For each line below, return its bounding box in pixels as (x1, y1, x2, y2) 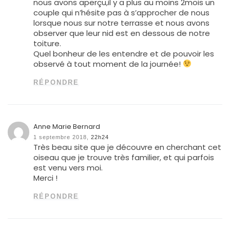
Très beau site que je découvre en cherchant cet (33, 141, 222, 152)
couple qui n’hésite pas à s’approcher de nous (33, 7, 210, 18)
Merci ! (33, 172, 58, 183)
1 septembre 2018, (33, 133, 89, 140)
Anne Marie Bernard (33, 121, 101, 131)
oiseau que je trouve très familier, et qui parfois (33, 151, 215, 163)
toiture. (33, 37, 62, 49)
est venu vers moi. (33, 162, 103, 173)
